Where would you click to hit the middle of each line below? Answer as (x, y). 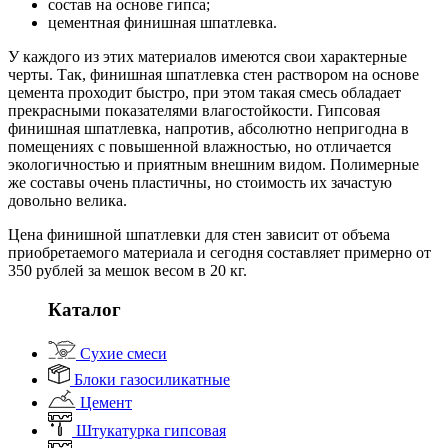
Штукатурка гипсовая (149, 430)
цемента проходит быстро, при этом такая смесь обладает (204, 93)
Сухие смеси (121, 353)
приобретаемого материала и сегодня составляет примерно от (219, 253)
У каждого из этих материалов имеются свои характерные (207, 57)
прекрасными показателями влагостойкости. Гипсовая (194, 111)
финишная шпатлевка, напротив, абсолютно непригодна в (208, 129)
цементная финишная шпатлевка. (162, 23)
